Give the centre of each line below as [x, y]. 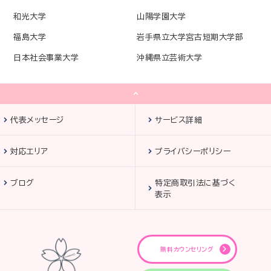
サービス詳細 [179, 120]
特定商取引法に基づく [195, 183]
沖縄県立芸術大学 [170, 58]
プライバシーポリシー [193, 152]
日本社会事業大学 [46, 58]
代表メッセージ [37, 120]
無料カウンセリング [187, 249]
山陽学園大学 [162, 17]
